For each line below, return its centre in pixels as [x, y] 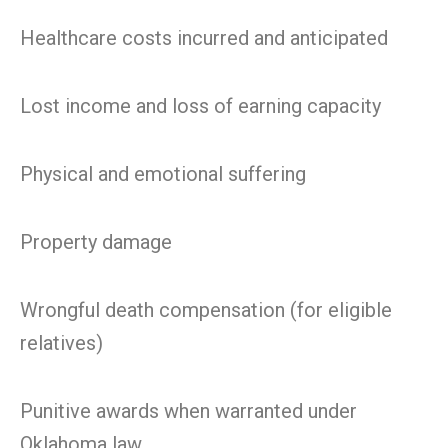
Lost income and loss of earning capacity [200, 106]
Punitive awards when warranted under [188, 411]
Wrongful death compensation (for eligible [206, 310]
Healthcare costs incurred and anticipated [204, 38]
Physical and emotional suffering [163, 174]
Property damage [96, 242]
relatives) [61, 343]
